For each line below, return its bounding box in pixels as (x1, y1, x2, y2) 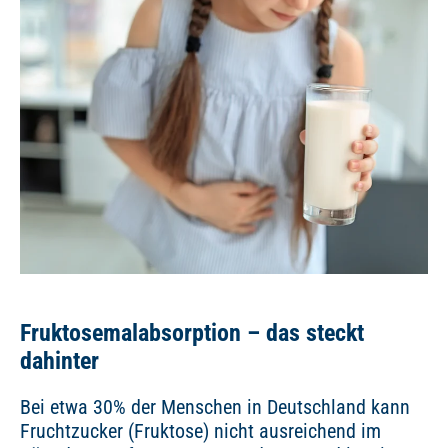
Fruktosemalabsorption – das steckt (20, 319, 364, 348)
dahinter (20, 347, 99, 376)
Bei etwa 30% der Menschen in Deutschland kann (20, 395, 410, 420)
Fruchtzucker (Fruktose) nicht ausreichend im (20, 419, 381, 444)
